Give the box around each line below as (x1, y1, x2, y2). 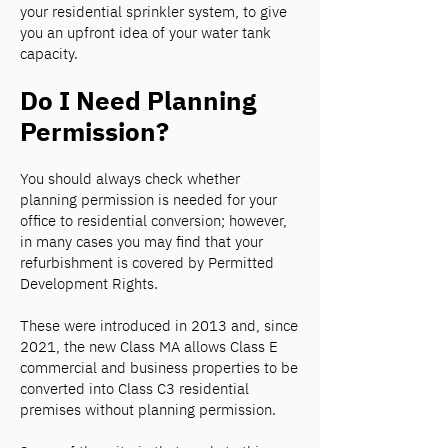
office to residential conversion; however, (20, 211, 287, 230)
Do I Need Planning (20, 83, 256, 117)
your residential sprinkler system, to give (20, 2, 287, 21)
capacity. (20, 44, 78, 63)
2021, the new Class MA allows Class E (20, 337, 278, 356)
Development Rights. (20, 274, 158, 293)
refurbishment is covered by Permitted (20, 253, 274, 272)
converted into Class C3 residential (20, 379, 249, 398)
